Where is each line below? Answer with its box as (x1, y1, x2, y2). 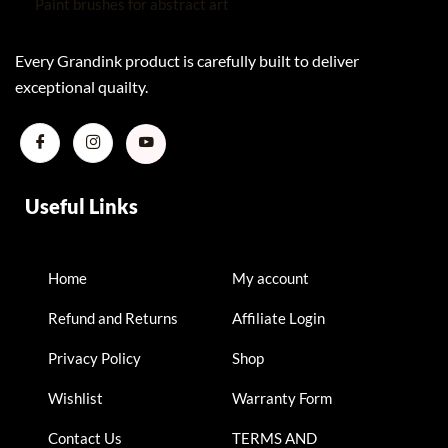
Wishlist (48, 388, 103, 407)
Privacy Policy (48, 348, 141, 367)
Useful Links (25, 193, 138, 218)
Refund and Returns (48, 308, 178, 327)
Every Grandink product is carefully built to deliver (15, 50, 359, 70)
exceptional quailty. (15, 76, 148, 96)
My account (232, 268, 309, 287)
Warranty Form (232, 388, 332, 407)
